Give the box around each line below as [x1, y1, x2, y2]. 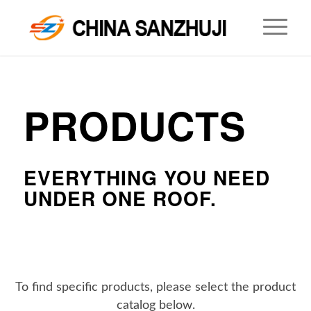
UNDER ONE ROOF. [23, 184, 217, 212]
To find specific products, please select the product [15, 281, 296, 294]
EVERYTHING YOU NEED [23, 163, 270, 192]
